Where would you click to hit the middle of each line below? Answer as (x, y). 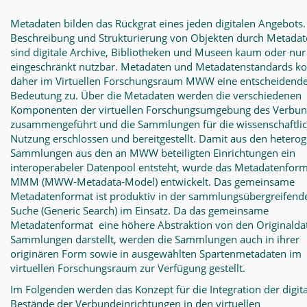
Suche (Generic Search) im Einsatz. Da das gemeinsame (139, 210)
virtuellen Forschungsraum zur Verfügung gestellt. (128, 268)
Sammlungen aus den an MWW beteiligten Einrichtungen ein (153, 153)
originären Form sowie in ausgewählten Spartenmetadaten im (156, 254)
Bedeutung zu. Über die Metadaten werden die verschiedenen (156, 95)
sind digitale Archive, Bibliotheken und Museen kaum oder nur (158, 52)
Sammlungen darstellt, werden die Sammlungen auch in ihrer (155, 239)
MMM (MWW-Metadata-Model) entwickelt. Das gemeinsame (152, 182)
